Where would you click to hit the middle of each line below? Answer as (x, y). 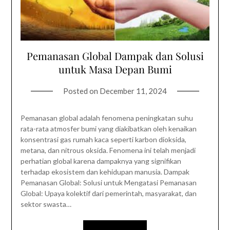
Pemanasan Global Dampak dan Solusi (115, 55)
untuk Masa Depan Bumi (115, 69)
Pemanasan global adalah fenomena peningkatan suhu (107, 118)
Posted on (81, 91)
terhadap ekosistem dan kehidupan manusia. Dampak (105, 171)
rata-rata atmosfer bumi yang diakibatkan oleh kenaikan (108, 128)
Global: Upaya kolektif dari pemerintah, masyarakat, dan (108, 193)
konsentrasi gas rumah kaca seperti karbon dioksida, (103, 139)
